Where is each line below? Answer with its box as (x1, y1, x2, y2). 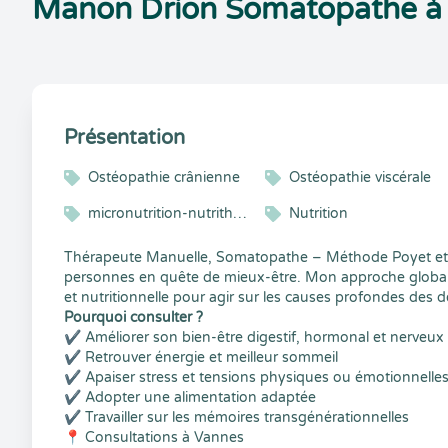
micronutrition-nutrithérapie (233, 205, 247, 222)
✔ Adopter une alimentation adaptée (64, 389, 316, 406)
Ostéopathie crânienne (88, 169, 240, 186)
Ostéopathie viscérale (289, 169, 432, 186)
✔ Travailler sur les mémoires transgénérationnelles (64, 409, 409, 426)
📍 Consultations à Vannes (64, 429, 244, 446)
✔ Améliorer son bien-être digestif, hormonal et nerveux (64, 329, 444, 346)
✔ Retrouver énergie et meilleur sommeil (64, 349, 338, 366)
